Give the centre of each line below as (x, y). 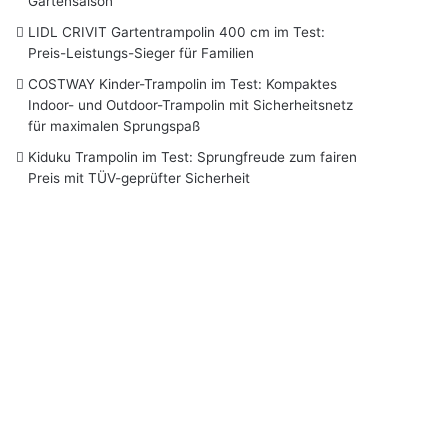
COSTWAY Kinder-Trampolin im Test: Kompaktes (182, 83)
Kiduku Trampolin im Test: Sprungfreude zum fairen (192, 156)
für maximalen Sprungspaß (114, 125)
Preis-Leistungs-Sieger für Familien (141, 52)
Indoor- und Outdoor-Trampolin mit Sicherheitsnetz (190, 104)
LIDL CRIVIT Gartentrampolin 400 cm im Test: (176, 31)
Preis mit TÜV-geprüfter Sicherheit (139, 177)
